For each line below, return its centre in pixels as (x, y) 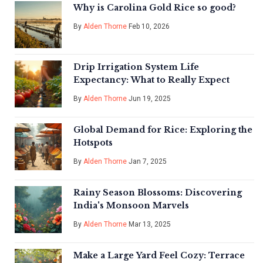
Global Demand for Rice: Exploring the (163, 130)
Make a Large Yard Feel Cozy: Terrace (159, 256)
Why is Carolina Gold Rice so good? (155, 8)
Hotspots (93, 143)
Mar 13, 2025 (149, 225)
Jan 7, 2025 (147, 162)
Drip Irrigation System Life (136, 67)
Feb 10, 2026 (148, 27)
